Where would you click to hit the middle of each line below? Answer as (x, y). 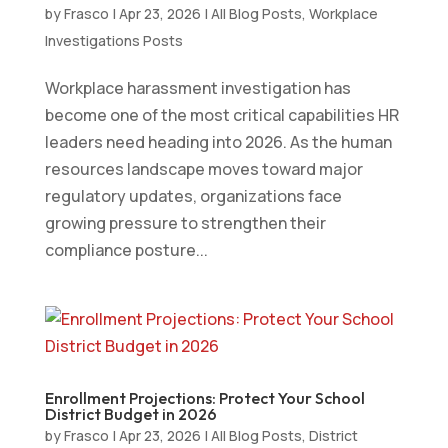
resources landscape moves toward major (203, 168)
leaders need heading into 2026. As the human (218, 141)
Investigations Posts (113, 40)
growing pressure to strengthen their (185, 222)
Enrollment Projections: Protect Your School (204, 397)
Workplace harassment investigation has (197, 87)
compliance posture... (126, 249)
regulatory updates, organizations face (193, 195)
